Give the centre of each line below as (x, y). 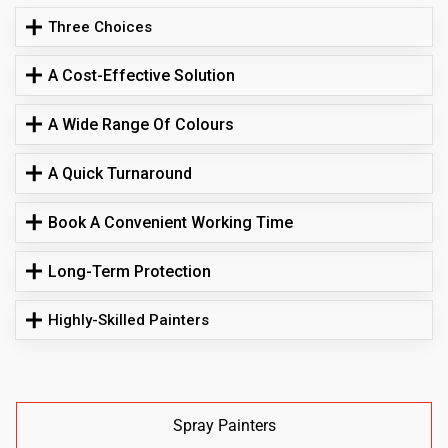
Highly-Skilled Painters (129, 320)
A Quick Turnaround (120, 173)
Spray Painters (224, 425)
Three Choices (100, 27)
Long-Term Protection (130, 271)
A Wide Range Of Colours (141, 124)
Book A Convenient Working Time (171, 222)
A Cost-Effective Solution (142, 75)
